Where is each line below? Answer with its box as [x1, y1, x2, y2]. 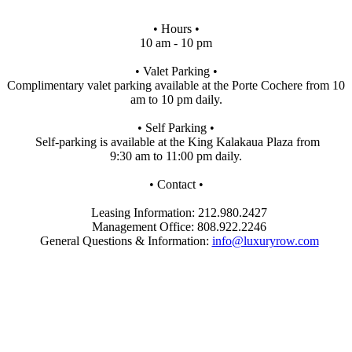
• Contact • [148, 177, 203, 191]
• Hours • [152, 21, 200, 35]
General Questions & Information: [33, 233, 212, 247]
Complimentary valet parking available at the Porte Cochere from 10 [7, 78, 345, 92]
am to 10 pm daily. [130, 92, 222, 106]
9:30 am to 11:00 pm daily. [110, 148, 242, 163]
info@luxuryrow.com [211, 233, 319, 247]
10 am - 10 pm [140, 35, 212, 49]
